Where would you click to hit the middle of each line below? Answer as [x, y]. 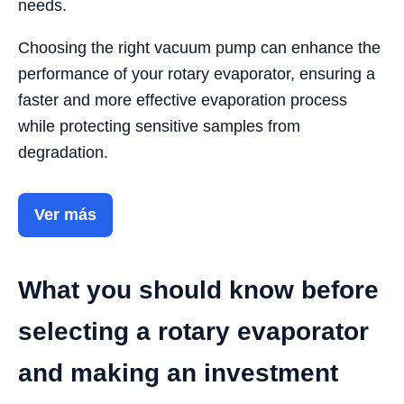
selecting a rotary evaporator [193, 331]
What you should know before [198, 289]
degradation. [63, 152]
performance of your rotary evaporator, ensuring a [197, 73]
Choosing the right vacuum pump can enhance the [199, 47]
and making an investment [178, 372]
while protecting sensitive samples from [159, 126]
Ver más [65, 214]
